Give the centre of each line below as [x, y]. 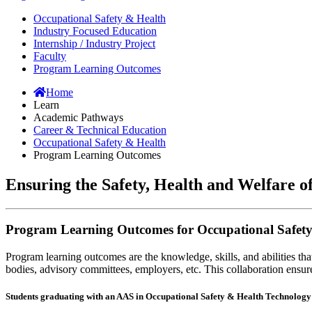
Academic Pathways [78, 117]
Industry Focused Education [95, 31]
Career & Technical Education [100, 130]
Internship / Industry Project [94, 43]
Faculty [50, 56]
